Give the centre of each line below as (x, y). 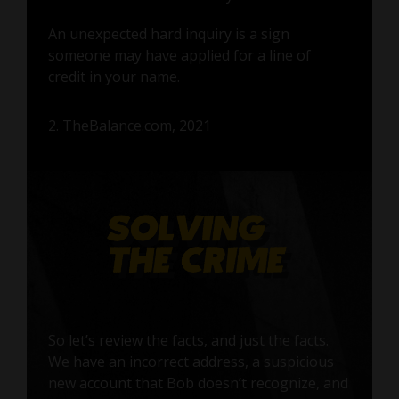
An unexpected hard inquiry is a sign (168, 33)
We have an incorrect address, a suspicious (191, 361)
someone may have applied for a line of (179, 55)
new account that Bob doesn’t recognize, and (198, 383)
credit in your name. (114, 76)
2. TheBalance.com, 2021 (129, 125)
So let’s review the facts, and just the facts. (188, 340)
